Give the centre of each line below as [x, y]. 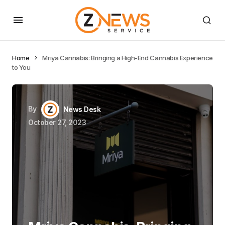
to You [21, 67]
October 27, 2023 [57, 122]
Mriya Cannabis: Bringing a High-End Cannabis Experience [128, 58]
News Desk [82, 109]
